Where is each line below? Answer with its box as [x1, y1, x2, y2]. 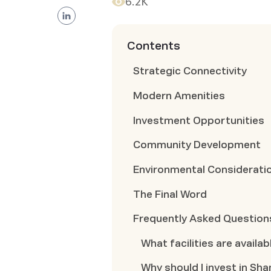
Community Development [133, 140, 261, 151]
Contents [127, 40, 181, 53]
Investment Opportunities [133, 115, 265, 126]
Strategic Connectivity [133, 66, 247, 77]
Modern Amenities [133, 91, 226, 101]
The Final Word [133, 189, 207, 200]
